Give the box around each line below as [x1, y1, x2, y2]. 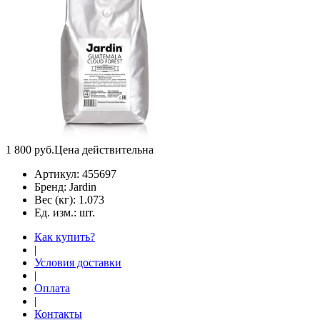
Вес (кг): [34, 193, 79, 206]
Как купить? [34, 230, 95, 243]
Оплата [34, 281, 70, 294]
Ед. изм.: [34, 206, 79, 219]
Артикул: [34, 167, 82, 180]
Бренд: [34, 180, 69, 193]
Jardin [69, 180, 96, 193]
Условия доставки [34, 256, 121, 269]
